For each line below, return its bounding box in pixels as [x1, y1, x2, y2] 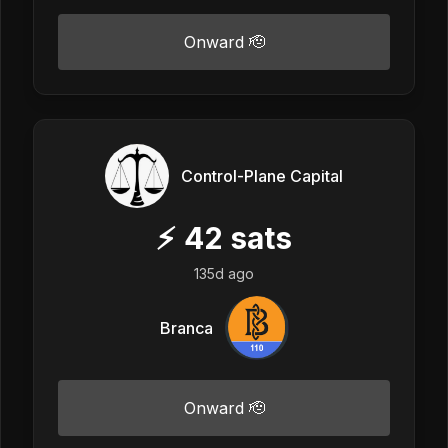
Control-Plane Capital [181, 165, 343, 186]
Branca [159, 317, 213, 338]
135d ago [194, 264, 254, 282]
